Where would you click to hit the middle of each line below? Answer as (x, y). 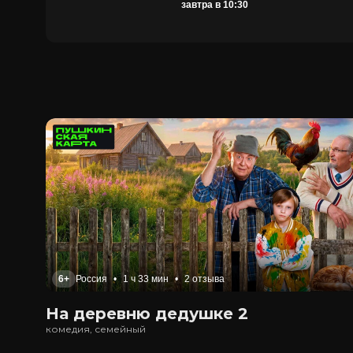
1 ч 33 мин (146, 279)
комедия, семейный (96, 329)
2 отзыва (204, 279)
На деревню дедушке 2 (147, 314)
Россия (91, 279)
